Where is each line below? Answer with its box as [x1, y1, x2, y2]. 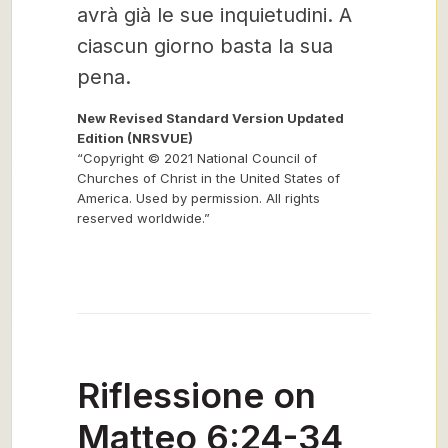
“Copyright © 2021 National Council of [77, 150, 317, 166]
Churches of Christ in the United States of [77, 170, 340, 186]
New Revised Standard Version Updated [77, 110, 344, 126]
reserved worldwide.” [77, 210, 210, 226]
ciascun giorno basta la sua [77, 34, 333, 58]
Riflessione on [77, 374, 316, 416]
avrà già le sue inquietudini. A [77, 3, 352, 27]
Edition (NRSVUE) [77, 130, 193, 146]
